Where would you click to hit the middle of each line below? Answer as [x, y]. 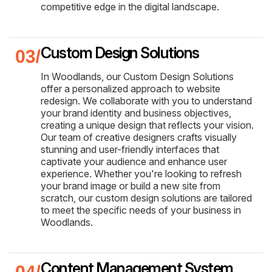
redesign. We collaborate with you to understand [146, 100]
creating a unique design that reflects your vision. [147, 125]
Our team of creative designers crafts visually [139, 137]
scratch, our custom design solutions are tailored [146, 198]
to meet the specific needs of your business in [141, 210]
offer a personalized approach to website [131, 88]
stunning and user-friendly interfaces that [130, 149]
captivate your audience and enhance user [134, 161]
